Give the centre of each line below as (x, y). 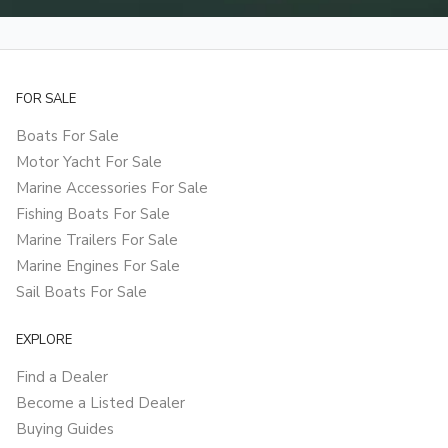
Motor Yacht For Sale (89, 162)
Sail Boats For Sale (81, 292)
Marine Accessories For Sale (112, 188)
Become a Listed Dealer (100, 403)
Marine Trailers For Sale (97, 240)
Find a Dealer (62, 377)
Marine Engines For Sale (98, 266)
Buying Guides (65, 429)
